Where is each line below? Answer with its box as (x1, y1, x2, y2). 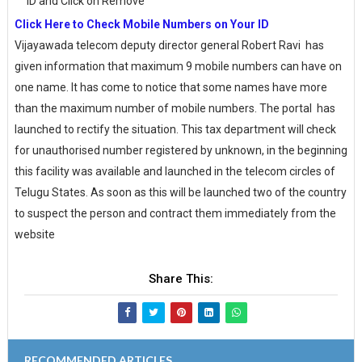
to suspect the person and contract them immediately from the (14, 207, 336, 221)
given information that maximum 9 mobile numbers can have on (14, 60, 342, 74)
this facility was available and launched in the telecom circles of (14, 165, 335, 179)
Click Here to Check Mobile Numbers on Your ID (14, 18, 271, 32)
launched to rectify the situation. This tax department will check (14, 123, 336, 137)
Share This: (148, 271, 213, 287)
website (14, 228, 55, 242)
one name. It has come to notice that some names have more (14, 81, 327, 95)
